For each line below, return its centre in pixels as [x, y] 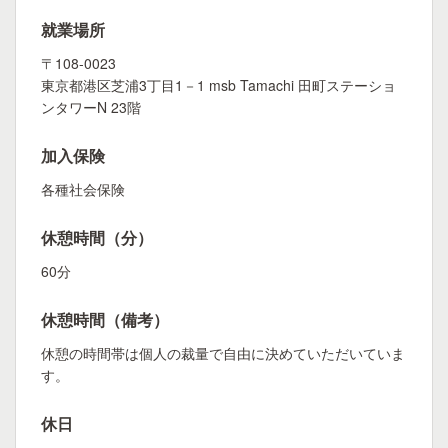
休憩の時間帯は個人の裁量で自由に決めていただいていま [223, 353]
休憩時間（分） [97, 237]
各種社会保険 [83, 189]
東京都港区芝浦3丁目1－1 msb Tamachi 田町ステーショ [218, 85]
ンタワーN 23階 [91, 107]
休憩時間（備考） [105, 319]
